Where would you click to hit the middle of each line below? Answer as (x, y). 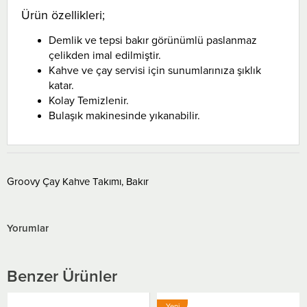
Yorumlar (28, 228)
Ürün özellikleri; (63, 14)
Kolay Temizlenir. (89, 100)
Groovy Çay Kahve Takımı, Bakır (78, 182)
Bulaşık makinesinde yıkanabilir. (124, 115)
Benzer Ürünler (62, 276)
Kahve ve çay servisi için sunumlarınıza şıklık (155, 70)
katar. (61, 85)
